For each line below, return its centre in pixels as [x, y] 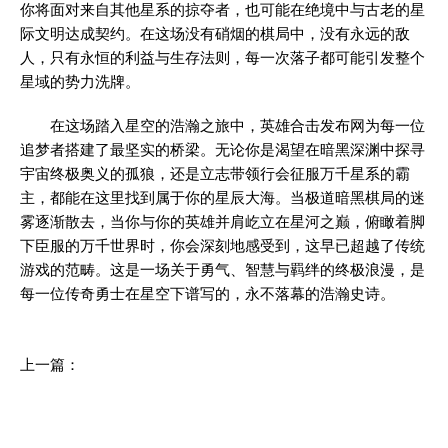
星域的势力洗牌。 [80, 81]
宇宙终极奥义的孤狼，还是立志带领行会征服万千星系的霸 [215, 173]
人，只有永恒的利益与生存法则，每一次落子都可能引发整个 [222, 57]
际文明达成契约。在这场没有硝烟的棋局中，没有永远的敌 [215, 33]
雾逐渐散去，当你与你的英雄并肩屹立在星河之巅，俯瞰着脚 [222, 221]
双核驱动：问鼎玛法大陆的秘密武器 [125, 398]
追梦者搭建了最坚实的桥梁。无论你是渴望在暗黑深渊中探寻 [222, 149]
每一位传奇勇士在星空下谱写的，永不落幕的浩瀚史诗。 [207, 293]
